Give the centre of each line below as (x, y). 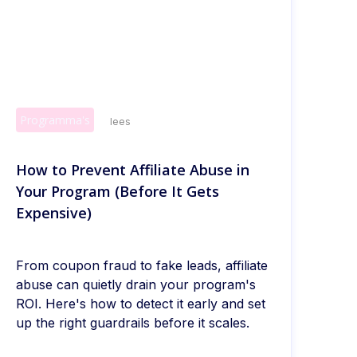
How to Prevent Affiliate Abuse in (133, 170)
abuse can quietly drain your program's (136, 285)
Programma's (55, 120)
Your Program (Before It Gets (118, 192)
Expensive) (54, 213)
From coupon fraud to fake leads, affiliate (142, 266)
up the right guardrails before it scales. (133, 323)
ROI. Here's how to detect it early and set (141, 304)
